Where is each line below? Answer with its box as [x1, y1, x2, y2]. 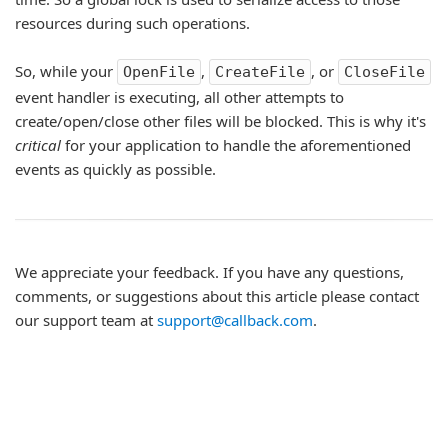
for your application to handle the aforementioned [61, 135, 411, 155]
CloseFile [344, 63, 425, 81]
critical [15, 135, 61, 155]
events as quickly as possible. [15, 159, 216, 179]
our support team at [15, 310, 157, 330]
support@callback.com [157, 310, 313, 330]
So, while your [15, 61, 117, 81]
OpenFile [123, 63, 195, 81]
